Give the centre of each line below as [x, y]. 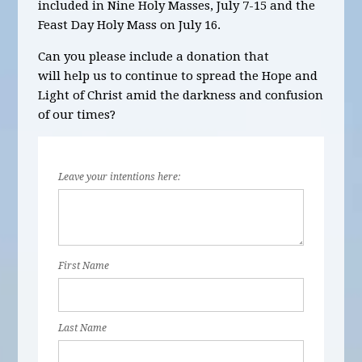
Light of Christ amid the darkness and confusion [181, 95]
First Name [84, 266]
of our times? [77, 115]
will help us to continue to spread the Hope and [178, 76]
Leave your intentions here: [120, 177]
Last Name [83, 328]
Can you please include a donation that [154, 57]
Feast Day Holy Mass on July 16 [128, 25]
